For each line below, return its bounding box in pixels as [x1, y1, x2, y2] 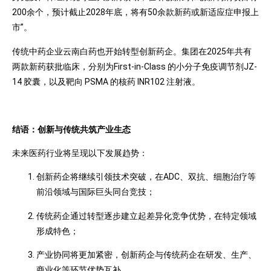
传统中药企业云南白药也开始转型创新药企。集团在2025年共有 [12, 46, 252, 56]
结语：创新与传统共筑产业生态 [12, 124, 131, 134]
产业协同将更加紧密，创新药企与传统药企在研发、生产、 [36, 250, 256, 260]
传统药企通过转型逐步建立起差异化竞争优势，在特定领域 [36, 211, 256, 221]
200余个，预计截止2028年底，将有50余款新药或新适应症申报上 [12, 7, 259, 18]
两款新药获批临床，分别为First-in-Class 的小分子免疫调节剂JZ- [12, 61, 257, 71]
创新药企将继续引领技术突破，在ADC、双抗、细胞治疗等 [36, 172, 256, 182]
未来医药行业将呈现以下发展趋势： [12, 148, 148, 158]
